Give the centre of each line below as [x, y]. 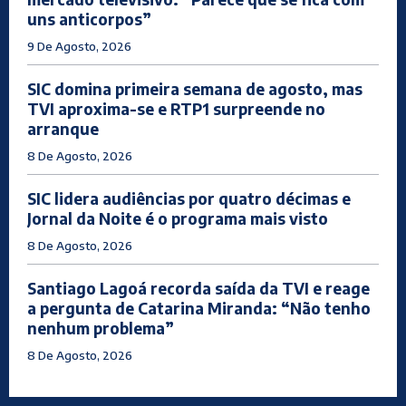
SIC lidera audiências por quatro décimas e [189, 199]
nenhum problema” [101, 329]
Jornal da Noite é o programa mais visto [178, 219]
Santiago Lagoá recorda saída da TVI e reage [198, 289]
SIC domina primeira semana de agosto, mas [195, 89]
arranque [63, 129]
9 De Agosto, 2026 [79, 47]
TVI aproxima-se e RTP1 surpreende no [176, 109]
